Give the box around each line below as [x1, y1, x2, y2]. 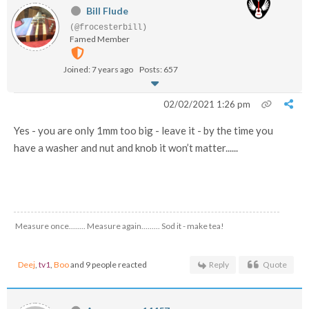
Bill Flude [86, 5, 128, 17]
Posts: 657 [139, 64, 178, 74]
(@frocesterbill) [70, 23, 147, 32]
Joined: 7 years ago [63, 64, 133, 74]
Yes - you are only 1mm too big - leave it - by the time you [14, 124, 273, 137]
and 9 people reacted [69, 259, 147, 270]
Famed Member [70, 34, 130, 44]
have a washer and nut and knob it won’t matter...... [14, 141, 238, 154]
